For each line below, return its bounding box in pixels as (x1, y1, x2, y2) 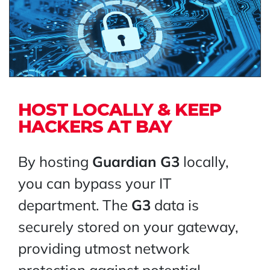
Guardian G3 (92, 152, 180, 171)
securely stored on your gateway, (18, 218, 238, 236)
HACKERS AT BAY (18, 116, 172, 137)
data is (151, 196, 199, 215)
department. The (18, 196, 131, 215)
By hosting (18, 152, 92, 171)
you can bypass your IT (18, 174, 172, 193)
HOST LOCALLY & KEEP (18, 99, 221, 121)
